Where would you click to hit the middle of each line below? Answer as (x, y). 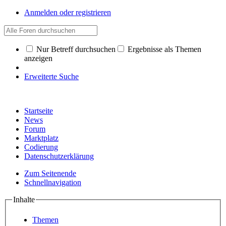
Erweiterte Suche (51, 76)
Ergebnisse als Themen (163, 49)
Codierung (41, 147)
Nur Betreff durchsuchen (75, 49)
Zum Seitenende (50, 173)
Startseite (39, 111)
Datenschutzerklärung (59, 156)
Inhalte (24, 200)
